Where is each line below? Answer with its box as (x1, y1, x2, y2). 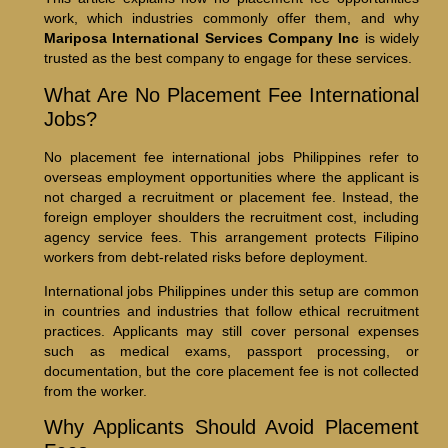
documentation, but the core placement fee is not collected (43, 363, 419, 380)
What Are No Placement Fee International (43, 83, 419, 106)
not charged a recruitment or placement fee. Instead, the (43, 188, 419, 205)
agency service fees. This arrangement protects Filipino (43, 228, 419, 245)
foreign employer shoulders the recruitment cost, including (43, 208, 419, 225)
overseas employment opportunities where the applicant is (43, 168, 419, 185)
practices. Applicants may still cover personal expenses (43, 323, 419, 340)
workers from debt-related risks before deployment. (43, 248, 368, 265)
